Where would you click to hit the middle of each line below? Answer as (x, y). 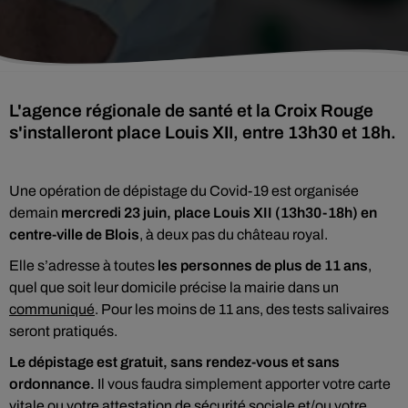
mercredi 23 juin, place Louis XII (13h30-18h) (209, 213)
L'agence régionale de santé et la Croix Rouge (191, 111)
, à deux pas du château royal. (234, 235)
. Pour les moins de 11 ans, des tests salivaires (242, 309)
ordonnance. (52, 384)
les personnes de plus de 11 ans (263, 265)
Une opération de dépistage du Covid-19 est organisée (184, 191)
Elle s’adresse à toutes (83, 265)
